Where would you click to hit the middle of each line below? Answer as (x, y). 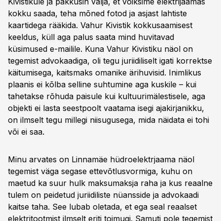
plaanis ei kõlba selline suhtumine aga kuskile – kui (102, 84)
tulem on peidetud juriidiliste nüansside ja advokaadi (103, 195)
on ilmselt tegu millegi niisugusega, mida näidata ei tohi (109, 120)
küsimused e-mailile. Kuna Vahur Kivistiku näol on (100, 49)
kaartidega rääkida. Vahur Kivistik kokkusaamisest (100, 25)
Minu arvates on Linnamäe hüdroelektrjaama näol (101, 159)
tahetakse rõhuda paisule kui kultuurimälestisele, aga (107, 96)
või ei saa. (26, 132)
